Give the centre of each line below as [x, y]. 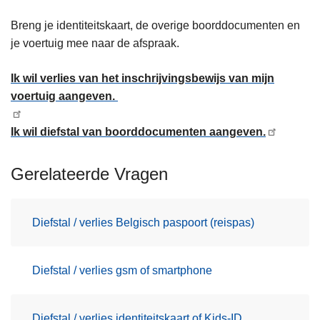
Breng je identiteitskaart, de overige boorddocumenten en [155, 26]
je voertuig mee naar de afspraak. [95, 44]
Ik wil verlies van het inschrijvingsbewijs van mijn [142, 79]
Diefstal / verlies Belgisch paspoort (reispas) [143, 222]
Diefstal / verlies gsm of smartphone [122, 270]
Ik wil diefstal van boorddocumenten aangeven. [138, 132]
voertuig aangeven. [64, 96]
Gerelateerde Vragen [89, 174]
